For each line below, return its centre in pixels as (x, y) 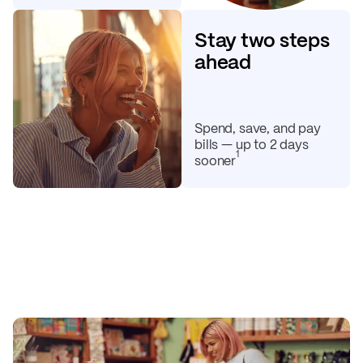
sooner (216, 160)
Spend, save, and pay (258, 128)
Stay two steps (262, 40)
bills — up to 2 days (252, 144)
